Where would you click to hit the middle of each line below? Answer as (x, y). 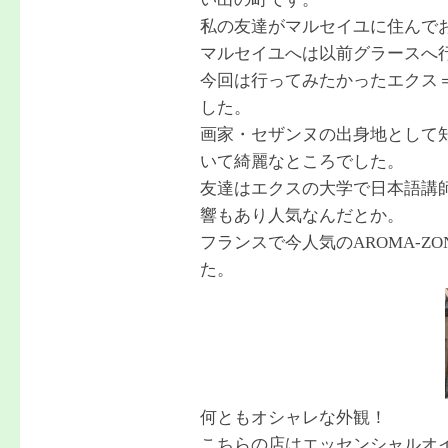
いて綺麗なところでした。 (302, 161)
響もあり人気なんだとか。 (302, 215)
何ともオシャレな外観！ (293, 417)
